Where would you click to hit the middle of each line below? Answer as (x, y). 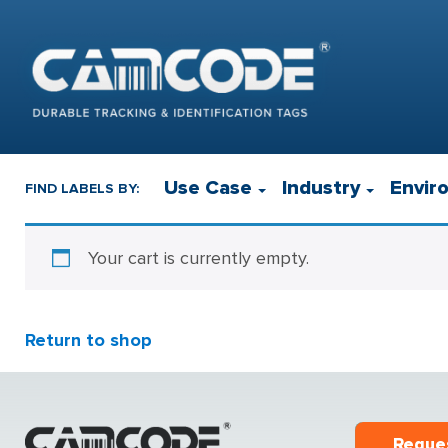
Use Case (208, 188)
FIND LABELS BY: (82, 188)
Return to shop (88, 340)
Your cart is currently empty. (198, 258)
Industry (321, 188)
